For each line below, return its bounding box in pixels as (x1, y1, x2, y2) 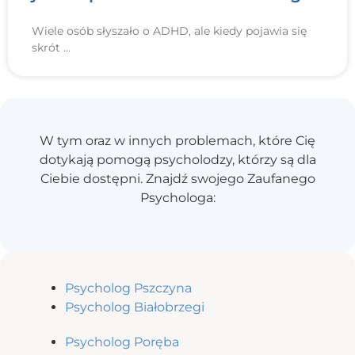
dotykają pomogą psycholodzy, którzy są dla (39, 151, 316, 167)
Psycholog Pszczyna (65, 281, 192, 296)
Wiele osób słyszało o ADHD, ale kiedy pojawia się (32, 24, 307, 39)
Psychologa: (139, 189, 216, 205)
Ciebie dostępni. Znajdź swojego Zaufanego (40, 170, 315, 186)
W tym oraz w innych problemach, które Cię (40, 132, 315, 148)
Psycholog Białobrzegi (65, 300, 204, 315)
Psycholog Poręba (65, 334, 179, 350)
